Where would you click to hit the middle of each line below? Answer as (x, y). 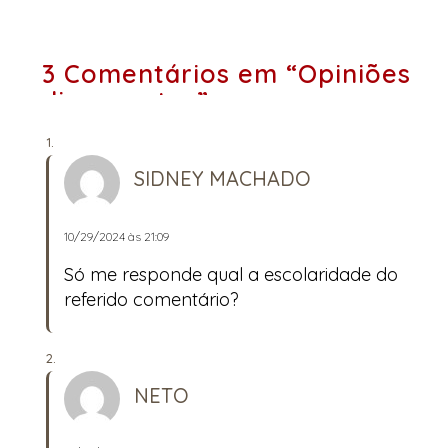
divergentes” (125, 100)
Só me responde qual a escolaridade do (231, 275)
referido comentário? (151, 300)
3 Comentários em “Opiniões (226, 73)
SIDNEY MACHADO (222, 179)
